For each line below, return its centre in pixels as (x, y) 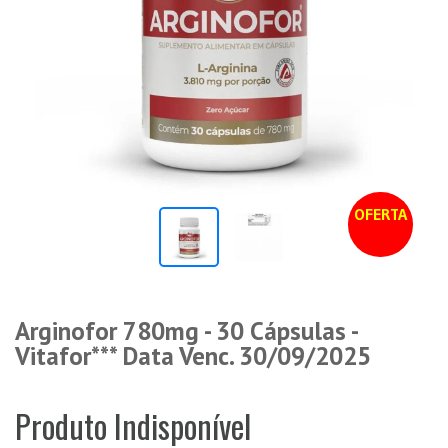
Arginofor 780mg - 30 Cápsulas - (186, 331)
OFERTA (380, 214)
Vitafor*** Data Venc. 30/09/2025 (193, 356)
